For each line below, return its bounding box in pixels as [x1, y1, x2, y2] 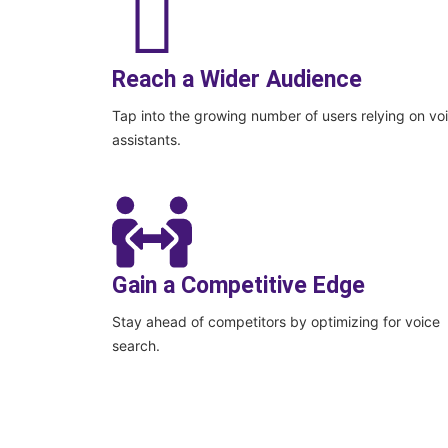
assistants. [112, 131, 181, 149]
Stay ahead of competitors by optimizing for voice [112, 313, 440, 331]
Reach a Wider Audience [112, 66, 362, 94]
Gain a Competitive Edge [112, 272, 365, 300]
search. [112, 337, 160, 355]
